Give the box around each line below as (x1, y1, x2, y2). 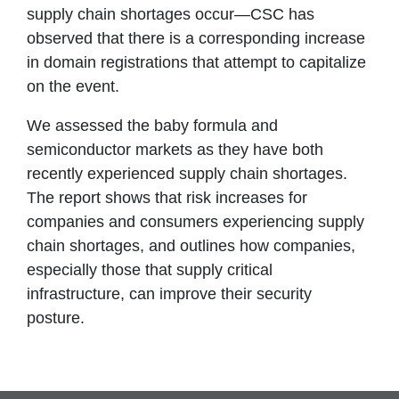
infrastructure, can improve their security (26, 285, 312, 304)
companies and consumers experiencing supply (26, 213, 364, 232)
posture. (26, 309, 85, 328)
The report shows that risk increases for (26, 189, 307, 208)
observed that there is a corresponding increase (26, 29, 365, 48)
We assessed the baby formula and (26, 117, 278, 135)
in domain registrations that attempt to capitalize (26, 53, 366, 72)
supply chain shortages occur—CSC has (26, 5, 314, 24)
